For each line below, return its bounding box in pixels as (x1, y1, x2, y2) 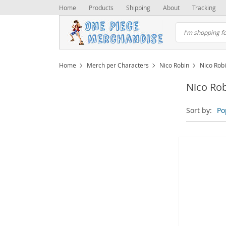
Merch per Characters (87, 61, 149, 69)
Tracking (192, 4, 216, 12)
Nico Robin (159, 61, 189, 69)
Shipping (126, 4, 150, 12)
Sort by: (186, 105, 212, 115)
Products (89, 4, 114, 12)
